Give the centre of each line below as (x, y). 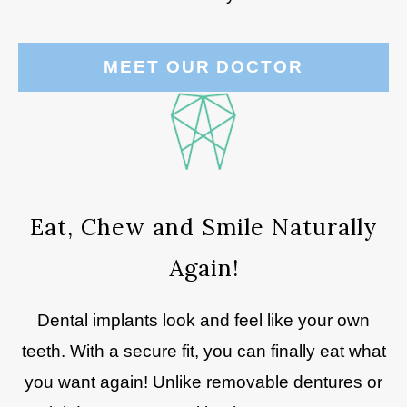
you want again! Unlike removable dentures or (203, 382)
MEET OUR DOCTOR (203, 67)
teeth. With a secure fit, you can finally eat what (203, 351)
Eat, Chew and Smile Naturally (203, 227)
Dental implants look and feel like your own (203, 320)
